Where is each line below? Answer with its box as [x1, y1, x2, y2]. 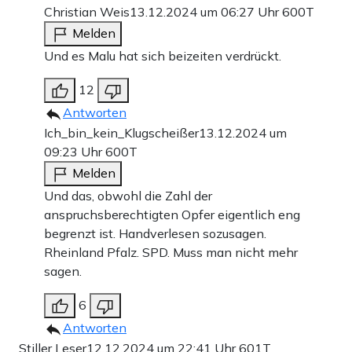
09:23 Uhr [44, 144, 105, 160]
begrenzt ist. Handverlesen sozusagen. [44, 225, 266, 242]
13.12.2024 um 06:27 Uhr [130, 4, 282, 20]
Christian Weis [44, 4, 130, 20]
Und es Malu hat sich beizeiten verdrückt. [44, 48, 281, 64]
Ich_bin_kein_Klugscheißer [44, 125, 199, 141]
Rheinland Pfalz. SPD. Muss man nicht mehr [44, 244, 298, 261]
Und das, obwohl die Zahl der [44, 188, 212, 204]
